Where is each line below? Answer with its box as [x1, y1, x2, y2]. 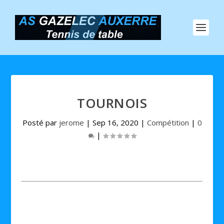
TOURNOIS [77, 94, 147, 112]
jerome [58, 117, 84, 127]
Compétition [146, 117, 189, 127]
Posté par [22, 117, 59, 127]
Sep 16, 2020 [92, 117, 138, 127]
